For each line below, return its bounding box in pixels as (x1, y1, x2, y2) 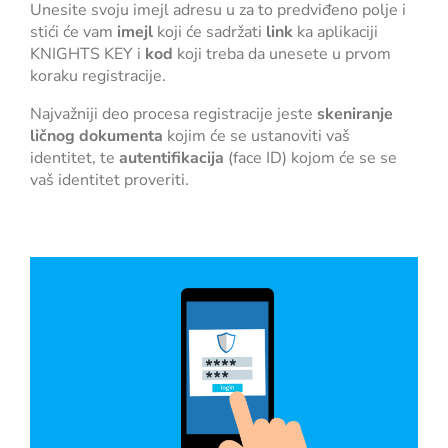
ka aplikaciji (293, 21, 378, 44)
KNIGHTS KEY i (30, 43, 145, 66)
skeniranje (317, 103, 393, 126)
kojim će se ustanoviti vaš (163, 125, 350, 148)
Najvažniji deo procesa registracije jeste (30, 103, 317, 126)
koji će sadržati (153, 21, 266, 44)
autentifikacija (119, 147, 224, 170)
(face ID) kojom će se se (224, 147, 397, 170)
